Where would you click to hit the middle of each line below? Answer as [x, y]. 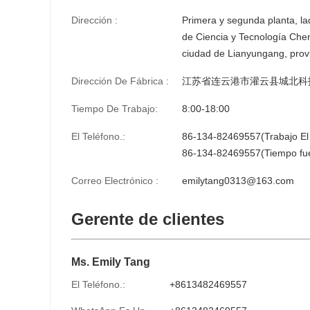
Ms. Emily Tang [111, 262]
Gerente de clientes [148, 219]
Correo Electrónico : [115, 181]
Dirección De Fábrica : [120, 81]
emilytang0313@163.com [238, 181]
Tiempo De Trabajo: [115, 109]
